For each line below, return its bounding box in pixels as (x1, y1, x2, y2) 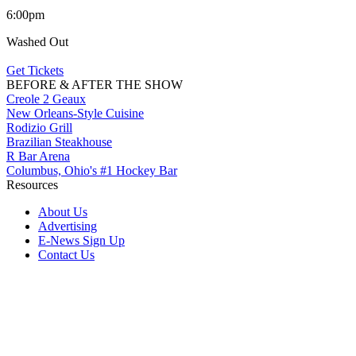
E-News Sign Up (38, 233, 125, 247)
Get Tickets (6, 63, 64, 77)
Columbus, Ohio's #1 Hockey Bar (6, 163, 177, 177)
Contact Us (38, 247, 95, 261)
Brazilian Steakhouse (6, 134, 112, 149)
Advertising (38, 219, 97, 233)
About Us (38, 204, 87, 219)
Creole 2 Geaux (6, 91, 86, 106)
